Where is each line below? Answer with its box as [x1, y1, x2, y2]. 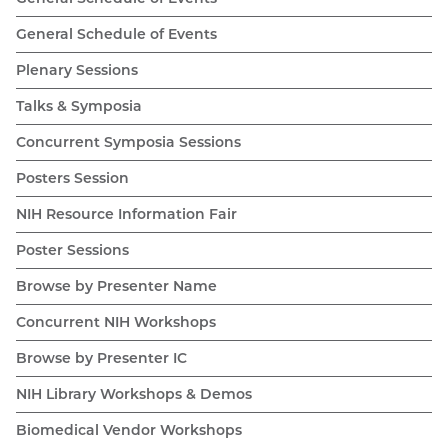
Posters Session [16, 168, 129, 187]
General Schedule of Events [16, 24, 217, 43]
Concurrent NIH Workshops [16, 312, 216, 331]
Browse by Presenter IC [16, 348, 187, 367]
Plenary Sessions [16, 60, 138, 79]
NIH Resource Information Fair [16, 204, 237, 223]
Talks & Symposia [16, 96, 142, 115]
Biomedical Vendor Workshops [16, 420, 242, 439]
